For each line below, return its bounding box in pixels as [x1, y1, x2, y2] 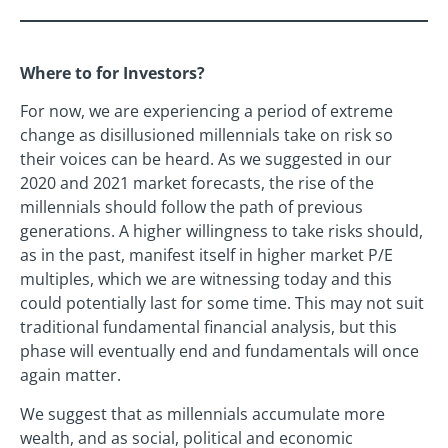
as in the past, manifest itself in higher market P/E [20, 244, 393, 267]
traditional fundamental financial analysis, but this [20, 316, 397, 339]
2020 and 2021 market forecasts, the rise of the [20, 172, 374, 195]
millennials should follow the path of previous [20, 196, 363, 219]
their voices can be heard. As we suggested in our [20, 148, 392, 171]
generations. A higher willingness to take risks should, [20, 220, 423, 243]
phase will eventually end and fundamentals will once [20, 340, 419, 363]
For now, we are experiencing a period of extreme [20, 100, 393, 123]
